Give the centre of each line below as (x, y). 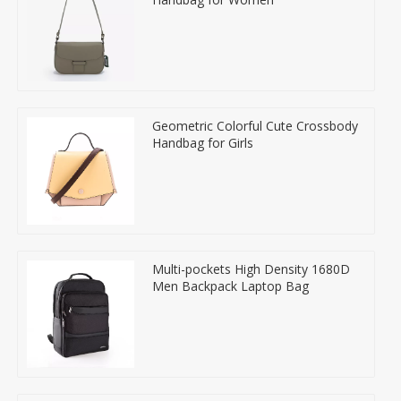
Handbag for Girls (203, 142)
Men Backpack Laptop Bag (230, 286)
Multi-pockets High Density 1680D (251, 269)
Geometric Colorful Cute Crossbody (255, 125)
